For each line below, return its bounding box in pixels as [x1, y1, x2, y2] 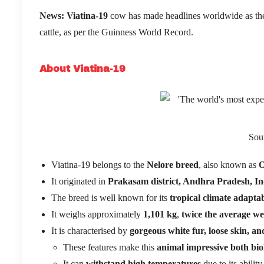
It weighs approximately [51, 209, 143, 219]
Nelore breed [147, 159, 199, 170]
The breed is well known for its [51, 192, 170, 203]
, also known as [199, 159, 259, 170]
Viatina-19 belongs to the [51, 159, 147, 170]
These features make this [63, 242, 157, 252]
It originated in [51, 176, 108, 186]
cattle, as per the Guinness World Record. [39, 27, 193, 37]
